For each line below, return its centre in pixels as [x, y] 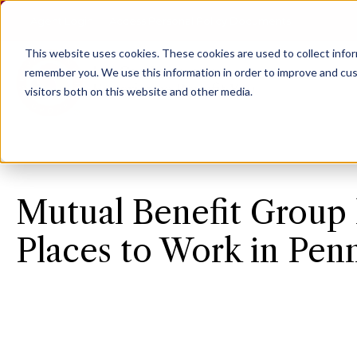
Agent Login [62, 21]
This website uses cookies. [92, 53]
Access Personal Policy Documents [200, 21]
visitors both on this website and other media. [138, 91]
